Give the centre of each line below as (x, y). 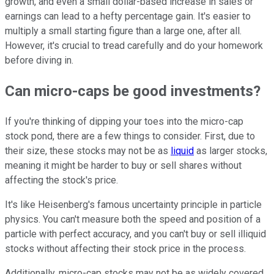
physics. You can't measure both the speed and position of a (133, 219)
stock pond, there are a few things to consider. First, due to (130, 136)
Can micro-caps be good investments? (133, 91)
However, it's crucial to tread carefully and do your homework (134, 45)
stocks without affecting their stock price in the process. (125, 248)
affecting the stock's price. (61, 180)
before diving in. (39, 60)
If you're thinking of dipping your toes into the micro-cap (124, 121)
